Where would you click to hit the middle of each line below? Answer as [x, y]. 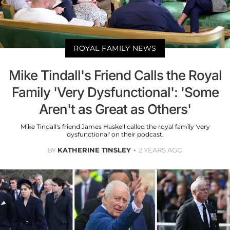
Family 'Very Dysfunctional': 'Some [115, 92]
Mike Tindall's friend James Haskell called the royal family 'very [115, 127]
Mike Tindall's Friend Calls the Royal [115, 75]
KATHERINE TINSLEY [94, 150]
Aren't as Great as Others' [115, 109]
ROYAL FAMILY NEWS [115, 49]
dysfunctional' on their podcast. [115, 135]
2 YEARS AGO [161, 150]
